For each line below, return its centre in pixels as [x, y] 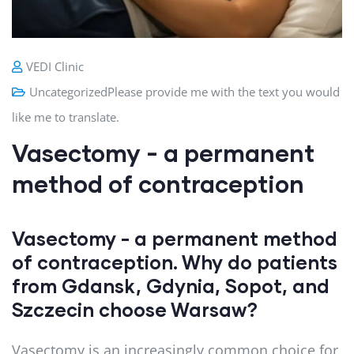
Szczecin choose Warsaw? [135, 309]
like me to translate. [66, 117]
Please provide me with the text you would [224, 91]
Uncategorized [68, 91]
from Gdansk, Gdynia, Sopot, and [171, 285]
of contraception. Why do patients [175, 262]
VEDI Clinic [55, 66]
